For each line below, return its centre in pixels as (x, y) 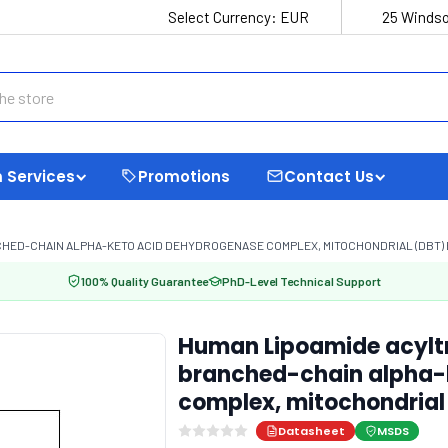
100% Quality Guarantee (144, 281)
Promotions (184, 176)
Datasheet (311, 431)
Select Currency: (224, 17)
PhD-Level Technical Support (301, 281)
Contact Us (329, 176)
